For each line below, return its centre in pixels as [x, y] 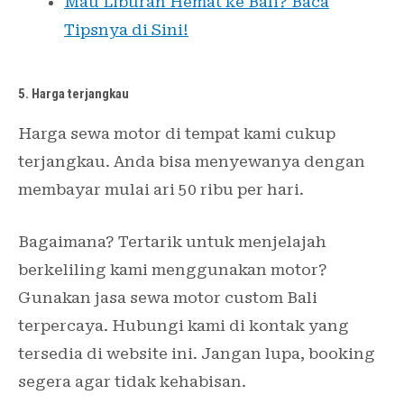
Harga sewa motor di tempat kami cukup [177, 133]
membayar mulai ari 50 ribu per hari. [161, 189]
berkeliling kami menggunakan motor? [173, 269]
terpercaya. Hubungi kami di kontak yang [184, 325]
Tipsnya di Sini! [126, 30]
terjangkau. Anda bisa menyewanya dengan [192, 161]
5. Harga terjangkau [73, 93]
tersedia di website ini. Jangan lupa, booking [197, 353]
